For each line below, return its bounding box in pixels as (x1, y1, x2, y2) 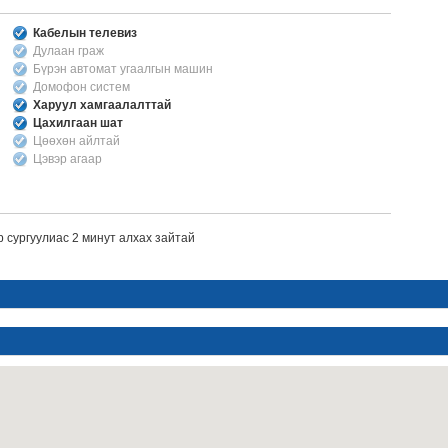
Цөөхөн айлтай (32, 134, 120, 148)
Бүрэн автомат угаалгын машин (32, 62, 213, 76)
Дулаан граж (32, 44, 104, 58)
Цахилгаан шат (32, 116, 123, 130)
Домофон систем (32, 80, 130, 94)
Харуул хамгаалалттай (32, 98, 171, 112)
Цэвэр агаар (32, 152, 102, 166)
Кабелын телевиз (32, 26, 137, 40)
